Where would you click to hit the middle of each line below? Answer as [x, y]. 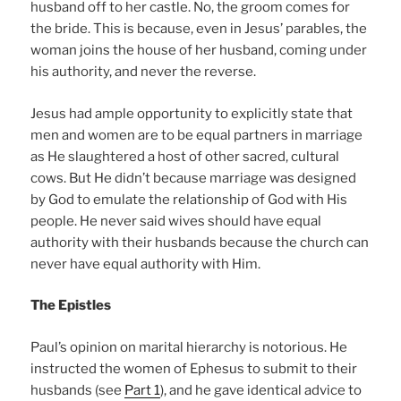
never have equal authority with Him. [146, 264]
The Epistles [71, 306]
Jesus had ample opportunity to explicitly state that [192, 113]
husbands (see [78, 390]
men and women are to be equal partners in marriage [197, 135]
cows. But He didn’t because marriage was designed [194, 178]
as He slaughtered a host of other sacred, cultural [185, 156]
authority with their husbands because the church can [200, 242]
